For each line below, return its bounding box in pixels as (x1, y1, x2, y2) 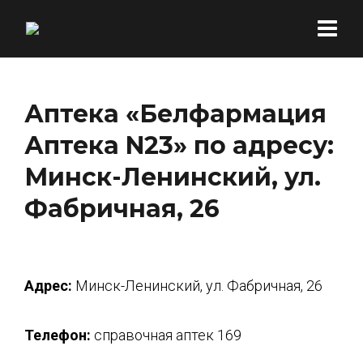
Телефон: (24, 327, 91, 344)
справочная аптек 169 (91, 327, 241, 344)
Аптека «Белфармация (24, 99, 327, 129)
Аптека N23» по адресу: (24, 130, 334, 160)
